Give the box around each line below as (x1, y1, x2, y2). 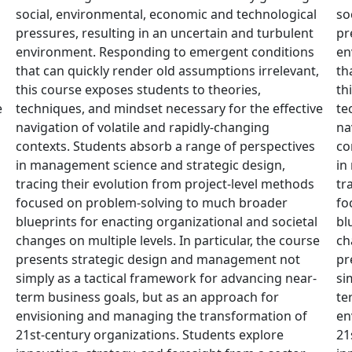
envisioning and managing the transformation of (16, 307, 307, 324)
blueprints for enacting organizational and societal (16, 213, 317, 230)
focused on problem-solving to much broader (16, 194, 288, 211)
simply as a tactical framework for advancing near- (16, 269, 317, 287)
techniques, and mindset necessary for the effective (16, 100, 323, 117)
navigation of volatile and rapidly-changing (16, 119, 269, 136)
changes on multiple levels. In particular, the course (16, 232, 320, 249)
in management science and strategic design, (16, 156, 285, 174)
